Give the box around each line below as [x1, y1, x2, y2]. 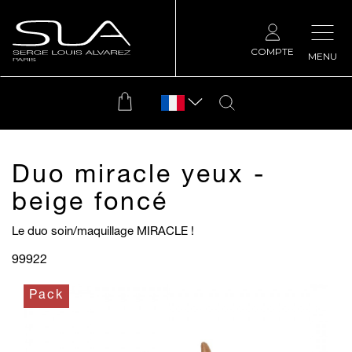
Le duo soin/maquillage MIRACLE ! [12, 226, 194, 238]
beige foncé [12, 192, 168, 217]
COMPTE [251, 46, 294, 57]
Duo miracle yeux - [12, 164, 266, 189]
